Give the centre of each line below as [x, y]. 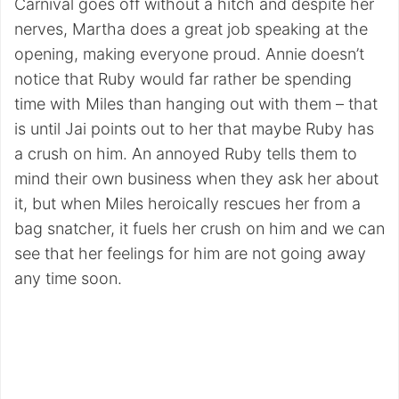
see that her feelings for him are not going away [190, 253]
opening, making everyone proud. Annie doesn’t [189, 54]
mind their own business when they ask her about [196, 179]
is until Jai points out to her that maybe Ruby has [194, 129]
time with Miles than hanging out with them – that [196, 104]
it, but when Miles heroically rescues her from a [187, 204]
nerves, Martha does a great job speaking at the [191, 29]
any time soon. [68, 278]
